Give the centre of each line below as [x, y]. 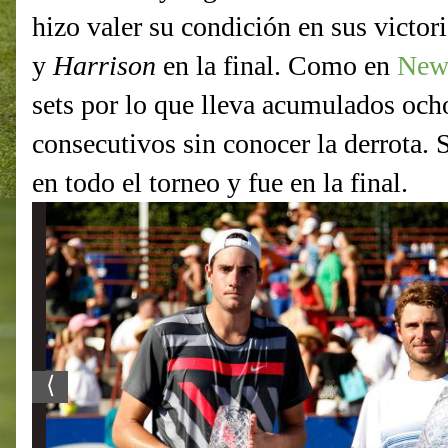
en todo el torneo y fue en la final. [220, 183]
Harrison [108, 66]
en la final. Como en [280, 66]
